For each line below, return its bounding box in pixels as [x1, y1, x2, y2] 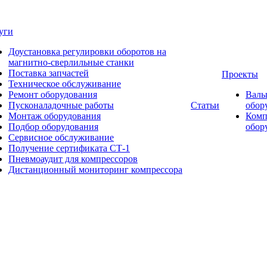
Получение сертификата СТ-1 [8, 143, 130, 153]
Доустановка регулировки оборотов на [8, 46, 166, 57]
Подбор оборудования [8, 122, 98, 132]
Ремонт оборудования [8, 89, 97, 100]
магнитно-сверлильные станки [8, 57, 134, 67]
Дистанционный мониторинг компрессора [8, 164, 182, 175]
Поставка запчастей [8, 68, 89, 78]
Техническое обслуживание [8, 79, 121, 89]
